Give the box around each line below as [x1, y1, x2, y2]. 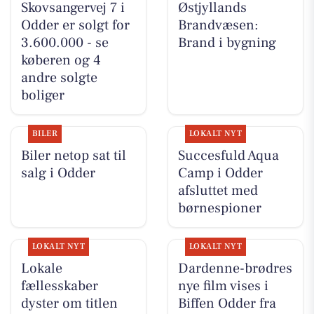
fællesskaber [20, 277, 98, 296]
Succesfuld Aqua [177, 146, 279, 165]
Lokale [20, 259, 62, 278]
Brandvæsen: [177, 15, 259, 34]
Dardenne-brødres [177, 259, 292, 278]
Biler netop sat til [20, 146, 126, 165]
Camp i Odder [177, 164, 263, 183]
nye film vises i [177, 277, 268, 296]
